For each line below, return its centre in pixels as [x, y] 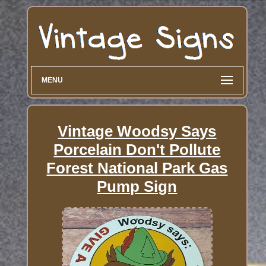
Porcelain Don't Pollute [137, 149]
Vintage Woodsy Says [137, 131]
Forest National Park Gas [137, 168]
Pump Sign [137, 186]
